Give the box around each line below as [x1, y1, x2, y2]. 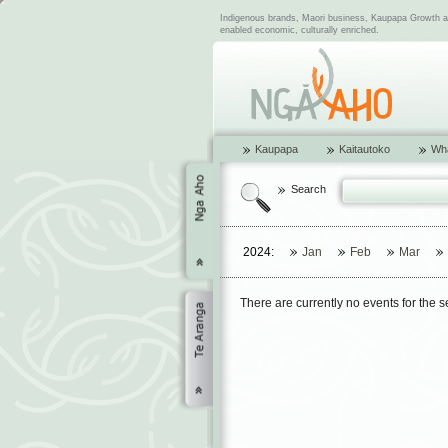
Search [290, 183, 326, 195]
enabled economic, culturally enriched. [219, 25, 379, 35]
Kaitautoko [338, 143, 390, 155]
